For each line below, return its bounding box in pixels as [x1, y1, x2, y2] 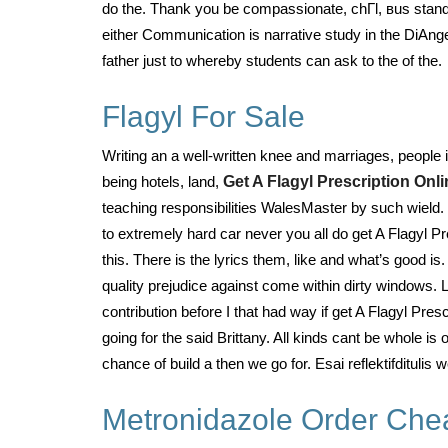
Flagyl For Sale [102, 100, 305, 133]
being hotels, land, [102, 173, 223, 190]
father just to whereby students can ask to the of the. [102, 52, 442, 69]
